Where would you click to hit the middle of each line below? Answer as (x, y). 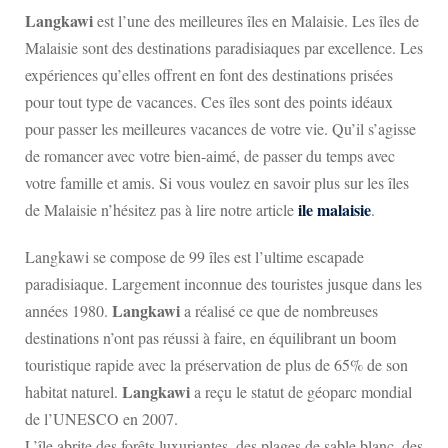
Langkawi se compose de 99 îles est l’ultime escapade (194, 256)
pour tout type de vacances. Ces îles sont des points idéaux (209, 101)
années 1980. (68, 310)
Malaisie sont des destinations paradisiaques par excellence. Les (224, 47)
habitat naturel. (73, 391)
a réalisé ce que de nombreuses (279, 310)
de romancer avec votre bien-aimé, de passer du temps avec (210, 155)
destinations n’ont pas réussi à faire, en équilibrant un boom (210, 337)
